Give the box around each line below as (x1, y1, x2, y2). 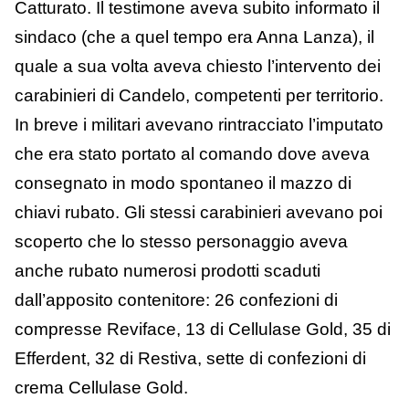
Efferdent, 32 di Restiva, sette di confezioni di (15, 349, 366, 369)
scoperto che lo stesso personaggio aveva (15, 232, 348, 252)
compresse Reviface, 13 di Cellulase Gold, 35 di (15, 320, 391, 340)
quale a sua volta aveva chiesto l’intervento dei (15, 57, 381, 77)
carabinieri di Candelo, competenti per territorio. (15, 86, 383, 106)
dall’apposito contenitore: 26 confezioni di (15, 290, 338, 310)
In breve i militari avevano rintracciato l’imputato (15, 115, 383, 135)
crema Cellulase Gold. (15, 378, 188, 398)
